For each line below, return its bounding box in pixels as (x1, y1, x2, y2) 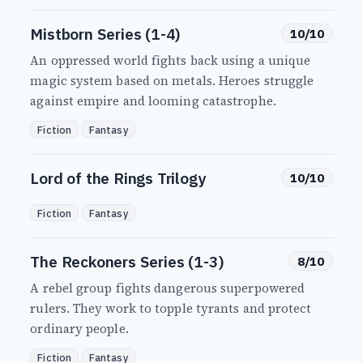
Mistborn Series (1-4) (30, 23, 181, 45)
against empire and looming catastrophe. (30, 92, 276, 110)
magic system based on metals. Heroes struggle (30, 72, 314, 90)
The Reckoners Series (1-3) (30, 251, 224, 272)
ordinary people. (30, 320, 129, 338)
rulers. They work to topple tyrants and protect (30, 300, 312, 318)
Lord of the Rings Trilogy (30, 168, 206, 189)
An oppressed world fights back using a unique (30, 52, 311, 70)
